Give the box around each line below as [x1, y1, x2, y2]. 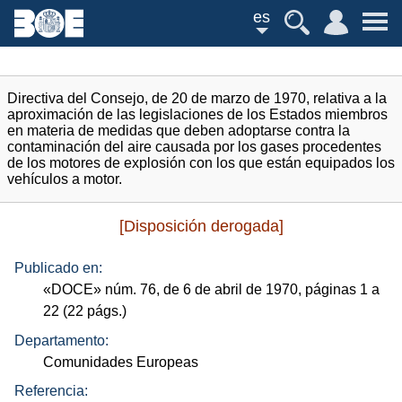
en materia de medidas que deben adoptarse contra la [7, 123, 350, 138]
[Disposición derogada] [118, 217, 284, 235]
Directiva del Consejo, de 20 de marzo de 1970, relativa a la [7, 91, 387, 106]
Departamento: [14, 332, 109, 348]
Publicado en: [14, 260, 102, 276]
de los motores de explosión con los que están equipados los [7, 155, 395, 170]
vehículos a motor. [7, 171, 122, 187]
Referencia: [14, 383, 88, 399]
